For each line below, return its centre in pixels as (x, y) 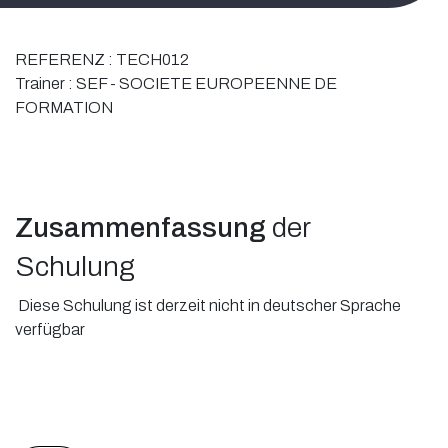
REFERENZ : (65, 59)
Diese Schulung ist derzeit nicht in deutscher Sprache (208, 306)
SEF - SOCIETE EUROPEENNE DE (206, 83)
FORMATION (64, 107)
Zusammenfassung (140, 227)
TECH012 (152, 59)
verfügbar (53, 330)
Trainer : (45, 83)
